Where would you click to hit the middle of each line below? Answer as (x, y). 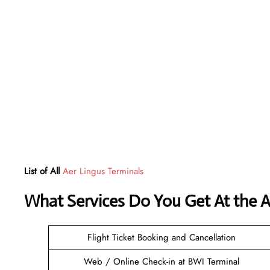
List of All (43, 171)
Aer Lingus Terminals (103, 171)
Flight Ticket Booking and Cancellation (162, 237)
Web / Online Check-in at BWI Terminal (162, 261)
